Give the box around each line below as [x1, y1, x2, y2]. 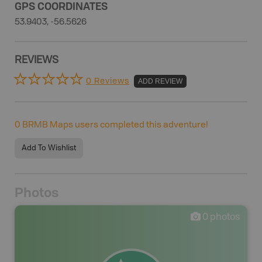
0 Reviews [86, 77, 129, 85]
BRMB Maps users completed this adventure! [20, 121, 208, 130]
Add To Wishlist [22, 144, 76, 152]
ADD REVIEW [138, 77, 182, 85]
